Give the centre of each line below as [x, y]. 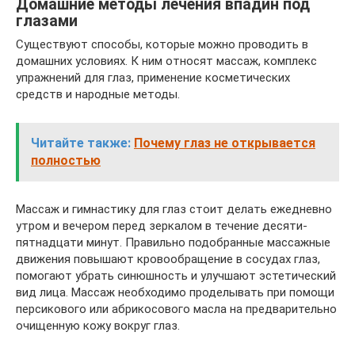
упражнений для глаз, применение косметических [153, 78]
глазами [47, 21]
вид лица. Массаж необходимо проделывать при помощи [175, 293]
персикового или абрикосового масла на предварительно [176, 309]
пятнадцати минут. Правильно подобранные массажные [173, 243]
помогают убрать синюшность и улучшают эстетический [176, 276]
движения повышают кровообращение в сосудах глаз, [168, 260]
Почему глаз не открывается [225, 143]
